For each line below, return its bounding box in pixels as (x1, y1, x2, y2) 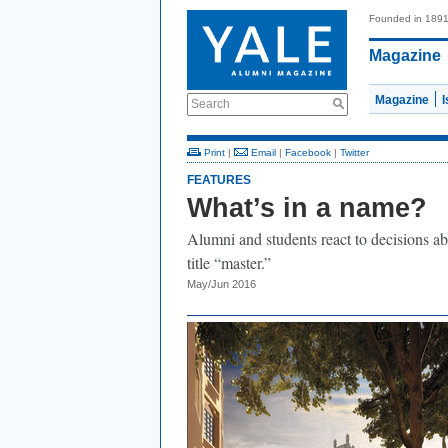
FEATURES (187, 173, 251, 187)
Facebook (285, 147, 331, 158)
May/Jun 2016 (187, 278, 256, 290)
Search (191, 97, 230, 111)
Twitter (340, 147, 369, 158)
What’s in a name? (187, 193, 427, 223)
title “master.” (187, 252, 271, 273)
